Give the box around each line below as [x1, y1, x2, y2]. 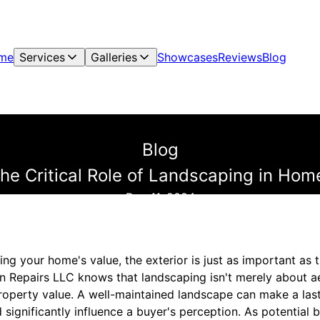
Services [19, 50, 65, 64]
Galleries [91, 50, 137, 64]
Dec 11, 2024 [125, 190, 195, 204]
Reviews [218, 50, 262, 64]
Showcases [157, 50, 218, 64]
